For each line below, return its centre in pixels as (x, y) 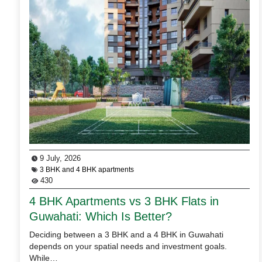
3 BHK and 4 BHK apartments (87, 169)
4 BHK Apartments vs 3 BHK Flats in (124, 201)
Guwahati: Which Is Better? (101, 216)
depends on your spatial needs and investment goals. (128, 246)
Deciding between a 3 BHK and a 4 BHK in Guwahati (126, 234)
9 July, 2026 (59, 158)
